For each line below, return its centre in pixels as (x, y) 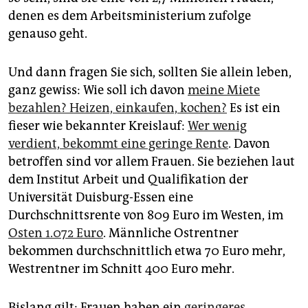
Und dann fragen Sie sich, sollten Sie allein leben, (150, 73)
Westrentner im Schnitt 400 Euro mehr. (121, 269)
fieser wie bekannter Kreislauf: (98, 126)
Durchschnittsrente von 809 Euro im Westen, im (146, 216)
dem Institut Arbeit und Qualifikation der (128, 180)
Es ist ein (254, 108)
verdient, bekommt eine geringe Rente (118, 144)
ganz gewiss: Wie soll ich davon (98, 90)
